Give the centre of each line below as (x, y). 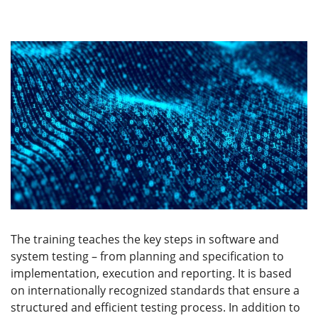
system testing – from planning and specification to (147, 256)
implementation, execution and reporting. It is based (151, 273)
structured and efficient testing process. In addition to (155, 307)
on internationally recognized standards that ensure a (155, 290)
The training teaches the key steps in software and (145, 239)
